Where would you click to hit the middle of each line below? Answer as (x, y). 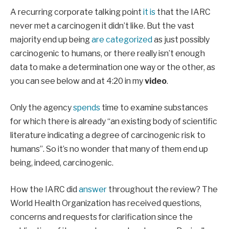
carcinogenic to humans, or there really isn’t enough (108, 54)
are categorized (122, 40)
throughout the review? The (162, 189)
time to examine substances (154, 108)
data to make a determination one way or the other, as (113, 67)
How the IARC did (44, 189)
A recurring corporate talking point (77, 12)
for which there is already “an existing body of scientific (114, 122)
